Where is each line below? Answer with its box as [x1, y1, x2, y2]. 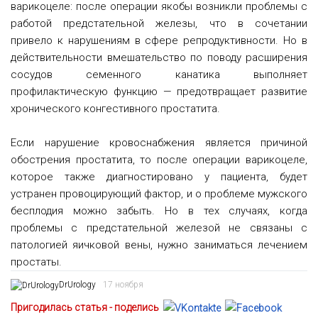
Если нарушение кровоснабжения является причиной [11, 136, 307, 150]
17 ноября [103, 280, 143, 290]
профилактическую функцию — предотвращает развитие [11, 85, 307, 99]
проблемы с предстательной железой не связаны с [11, 221, 307, 235]
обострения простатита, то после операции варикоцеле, [11, 153, 307, 167]
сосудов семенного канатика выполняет [11, 68, 307, 82]
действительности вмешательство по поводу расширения [11, 51, 307, 65]
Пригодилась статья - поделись [11, 301, 159, 313]
